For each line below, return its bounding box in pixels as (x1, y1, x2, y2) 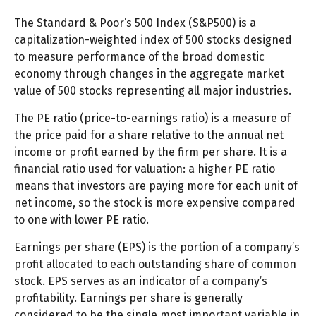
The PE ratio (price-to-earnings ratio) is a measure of (14, 111, 291, 126)
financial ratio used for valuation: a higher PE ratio (14, 162, 275, 176)
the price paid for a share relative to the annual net (14, 128, 284, 142)
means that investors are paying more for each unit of (14, 179, 298, 193)
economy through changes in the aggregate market (14, 67, 284, 81)
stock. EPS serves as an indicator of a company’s (14, 274, 267, 288)
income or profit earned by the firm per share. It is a (14, 145, 287, 159)
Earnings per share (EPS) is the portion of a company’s (14, 241, 300, 255)
